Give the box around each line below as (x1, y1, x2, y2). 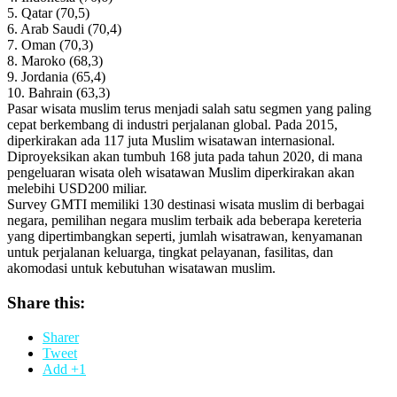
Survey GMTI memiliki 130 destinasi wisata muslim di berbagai (7, 197, 364, 213)
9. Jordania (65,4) (7, 69, 109, 85)
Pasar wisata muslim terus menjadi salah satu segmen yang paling (7, 101, 371, 117)
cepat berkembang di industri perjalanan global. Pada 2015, (7, 117, 338, 133)
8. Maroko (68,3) (7, 53, 106, 69)
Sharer (43, 329, 79, 345)
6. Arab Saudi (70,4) (7, 21, 121, 37)
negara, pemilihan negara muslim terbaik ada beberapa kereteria (7, 213, 362, 229)
